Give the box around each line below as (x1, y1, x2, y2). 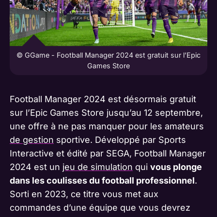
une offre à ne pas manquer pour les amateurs (10, 121, 204, 131)
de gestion (10, 134, 54, 145)
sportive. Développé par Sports (54, 134, 186, 145)
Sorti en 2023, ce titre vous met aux (10, 188, 158, 199)
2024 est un (10, 161, 62, 172)
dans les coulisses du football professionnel (10, 175, 195, 186)
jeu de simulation (62, 161, 133, 172)
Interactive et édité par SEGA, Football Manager (10, 148, 206, 158)
